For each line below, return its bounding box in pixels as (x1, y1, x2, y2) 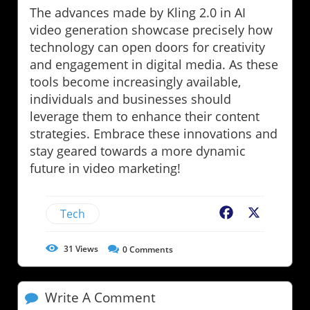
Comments (127, 243, 173, 255)
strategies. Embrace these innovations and (30, 125, 277, 142)
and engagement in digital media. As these (30, 55, 278, 73)
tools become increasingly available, (30, 73, 241, 90)
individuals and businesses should (30, 90, 231, 107)
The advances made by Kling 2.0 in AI (30, 3, 246, 21)
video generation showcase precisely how (30, 21, 273, 38)
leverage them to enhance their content (30, 107, 259, 125)
